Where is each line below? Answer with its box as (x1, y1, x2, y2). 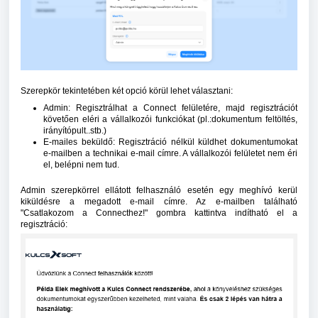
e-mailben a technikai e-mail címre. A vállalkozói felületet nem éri (43, 148, 297, 159)
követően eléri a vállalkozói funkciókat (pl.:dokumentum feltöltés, (43, 114, 297, 125)
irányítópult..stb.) (43, 126, 106, 136)
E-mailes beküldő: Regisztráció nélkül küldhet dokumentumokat (43, 137, 297, 148)
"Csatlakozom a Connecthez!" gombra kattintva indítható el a (21, 208, 297, 219)
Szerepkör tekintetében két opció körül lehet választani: (21, 86, 233, 97)
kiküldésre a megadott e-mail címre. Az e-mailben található (21, 197, 297, 207)
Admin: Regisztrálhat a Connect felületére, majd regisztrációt (43, 103, 297, 114)
